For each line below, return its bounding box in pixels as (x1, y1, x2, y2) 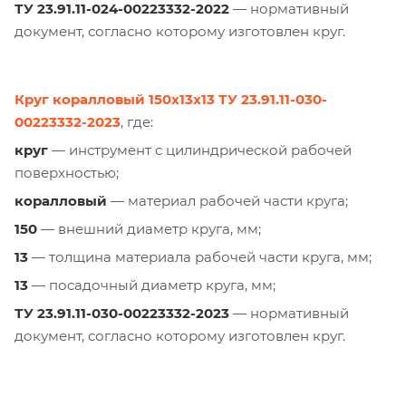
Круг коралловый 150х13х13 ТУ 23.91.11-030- (14, 91, 327, 109)
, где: (121, 113, 153, 131)
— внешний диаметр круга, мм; (37, 220, 261, 238)
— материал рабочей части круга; (107, 192, 348, 210)
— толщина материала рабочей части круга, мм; (28, 248, 372, 266)
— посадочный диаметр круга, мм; (28, 276, 275, 295)
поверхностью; (14, 164, 119, 182)
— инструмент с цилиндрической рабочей (48, 141, 352, 159)
